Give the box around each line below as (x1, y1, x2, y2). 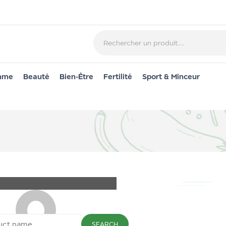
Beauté (23, 72, 49, 81)
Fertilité (103, 72, 132, 81)
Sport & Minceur (142, 72, 200, 81)
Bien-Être (60, 72, 93, 81)
